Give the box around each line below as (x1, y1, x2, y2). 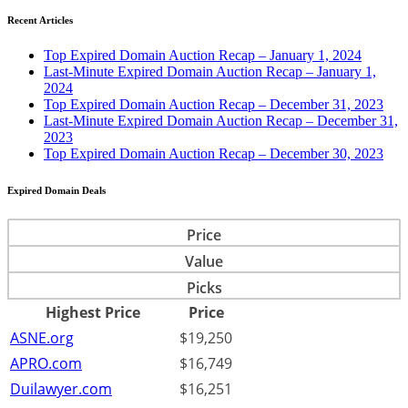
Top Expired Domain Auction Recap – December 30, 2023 (44, 146, 383, 162)
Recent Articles (7, 14, 73, 25)
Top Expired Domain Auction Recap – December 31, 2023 (44, 97, 383, 113)
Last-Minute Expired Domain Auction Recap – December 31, (44, 113, 398, 129)
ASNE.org (10, 328, 74, 349)
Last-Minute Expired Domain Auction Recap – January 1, (44, 64, 376, 80)
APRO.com (10, 353, 82, 374)
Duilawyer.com (10, 379, 112, 400)
